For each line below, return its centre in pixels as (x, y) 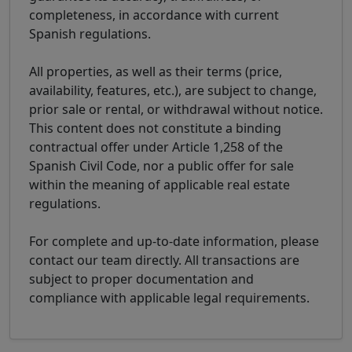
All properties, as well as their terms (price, (156, 71)
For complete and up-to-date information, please (174, 241)
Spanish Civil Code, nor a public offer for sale (161, 165)
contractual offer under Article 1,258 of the (156, 147)
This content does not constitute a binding (155, 128)
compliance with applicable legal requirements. (169, 297)
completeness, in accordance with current (154, 15)
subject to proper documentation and (141, 279)
